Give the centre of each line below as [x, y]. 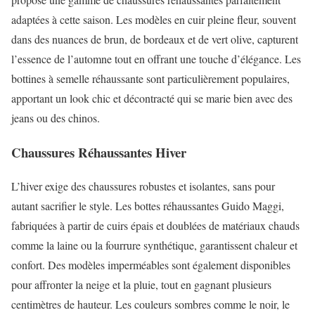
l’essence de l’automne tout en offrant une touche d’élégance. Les [156, 59]
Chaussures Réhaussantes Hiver [99, 152]
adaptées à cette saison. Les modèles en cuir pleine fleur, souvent [154, 19]
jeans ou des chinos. [56, 118]
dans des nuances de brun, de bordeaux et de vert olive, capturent [155, 39]
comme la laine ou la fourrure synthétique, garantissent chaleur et [154, 245]
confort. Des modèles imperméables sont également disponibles [151, 265]
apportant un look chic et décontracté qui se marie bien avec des [152, 98]
